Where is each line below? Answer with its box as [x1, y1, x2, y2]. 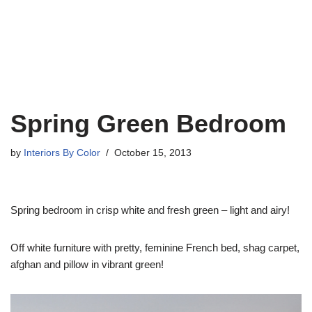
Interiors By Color [24, 148, 100, 158]
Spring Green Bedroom [10, 109, 286, 138]
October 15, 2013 [114, 148, 192, 158]
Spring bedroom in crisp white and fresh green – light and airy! [10, 204, 290, 216]
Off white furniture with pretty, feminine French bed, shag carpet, [10, 242, 299, 253]
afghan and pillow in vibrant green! [10, 258, 164, 270]
